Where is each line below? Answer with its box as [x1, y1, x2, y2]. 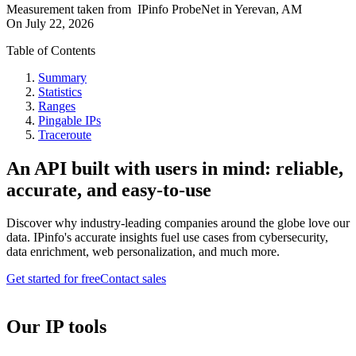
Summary [38, 70, 87, 84]
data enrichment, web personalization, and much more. [6, 245, 280, 259]
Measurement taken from [6, 2, 131, 16]
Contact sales [100, 272, 166, 286]
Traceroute [38, 127, 91, 141]
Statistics [38, 84, 82, 99]
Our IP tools [6, 316, 106, 338]
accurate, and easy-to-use [6, 179, 211, 200]
